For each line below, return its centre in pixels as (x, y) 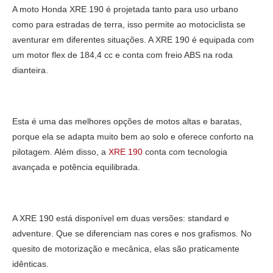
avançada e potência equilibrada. (77, 167)
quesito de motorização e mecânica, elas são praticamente (126, 248)
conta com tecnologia (185, 151)
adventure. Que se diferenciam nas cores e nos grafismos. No (132, 233)
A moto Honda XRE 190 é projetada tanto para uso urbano (125, 9)
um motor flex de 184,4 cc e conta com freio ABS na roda (122, 55)
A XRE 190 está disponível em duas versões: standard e (121, 218)
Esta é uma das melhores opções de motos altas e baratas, (127, 121)
